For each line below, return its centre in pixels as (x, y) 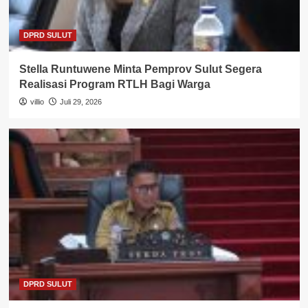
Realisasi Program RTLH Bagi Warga (114, 85)
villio (37, 102)
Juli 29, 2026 (80, 102)
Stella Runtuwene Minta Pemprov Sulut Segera (140, 69)
